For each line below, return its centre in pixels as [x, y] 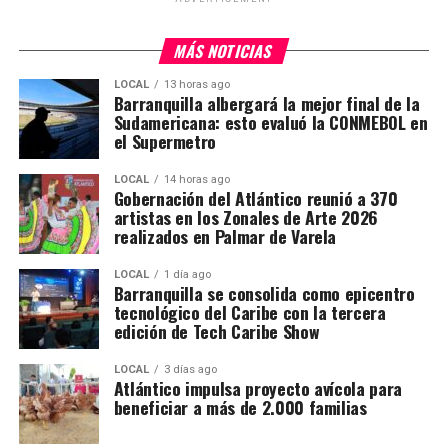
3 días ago [190, 369]
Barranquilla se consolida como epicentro [264, 292]
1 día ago [187, 274]
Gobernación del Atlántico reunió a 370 [255, 197]
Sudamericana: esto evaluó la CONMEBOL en [270, 121]
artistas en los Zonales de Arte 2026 [245, 216]
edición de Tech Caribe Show [216, 330]
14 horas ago [196, 179]
